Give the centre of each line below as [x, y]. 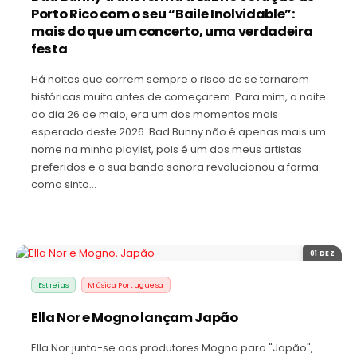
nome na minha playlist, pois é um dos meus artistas [167, 149]
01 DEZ [322, 254]
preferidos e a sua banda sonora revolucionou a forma [175, 167]
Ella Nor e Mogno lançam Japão [135, 317]
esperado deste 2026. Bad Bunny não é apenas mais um [178, 131]
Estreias [53, 284]
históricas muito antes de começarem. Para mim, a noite [178, 96]
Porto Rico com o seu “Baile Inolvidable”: [163, 14]
